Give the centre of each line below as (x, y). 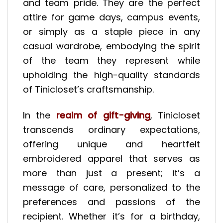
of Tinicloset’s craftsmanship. (88, 89)
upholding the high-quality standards (111, 75)
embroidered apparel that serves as (111, 159)
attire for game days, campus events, (111, 17)
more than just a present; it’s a (111, 173)
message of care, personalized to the (111, 188)
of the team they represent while (111, 60)
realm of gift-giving (103, 115)
